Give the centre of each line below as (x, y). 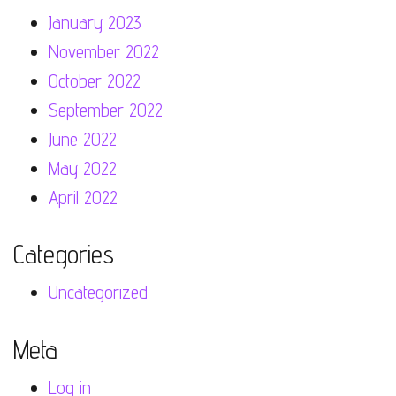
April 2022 (83, 197)
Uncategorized (98, 292)
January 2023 (95, 22)
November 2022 (104, 51)
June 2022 (83, 139)
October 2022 (95, 80)
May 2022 (83, 168)
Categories (64, 254)
